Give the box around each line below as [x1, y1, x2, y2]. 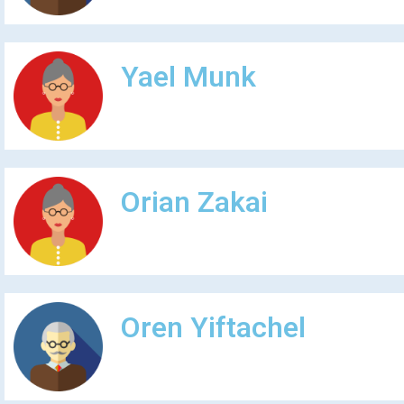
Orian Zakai [120, 180, 268, 224]
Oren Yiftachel [120, 306, 306, 349]
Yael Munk [120, 55, 256, 98]
